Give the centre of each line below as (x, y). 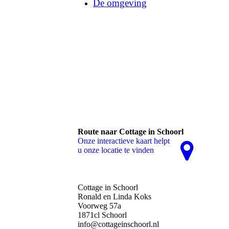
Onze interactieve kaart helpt (124, 141)
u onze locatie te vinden (116, 150)
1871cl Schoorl (102, 215)
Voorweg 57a (99, 205)
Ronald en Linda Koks (114, 196)
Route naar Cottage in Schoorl (131, 131)
